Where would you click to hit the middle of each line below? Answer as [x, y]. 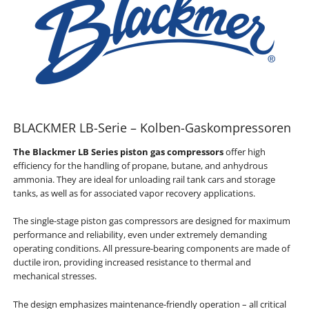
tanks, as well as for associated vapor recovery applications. [134, 193]
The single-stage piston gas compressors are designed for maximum [151, 221]
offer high [245, 151]
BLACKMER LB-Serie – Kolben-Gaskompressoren [152, 128]
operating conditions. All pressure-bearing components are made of [151, 249]
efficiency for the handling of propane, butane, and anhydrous [140, 165]
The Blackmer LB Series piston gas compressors [119, 151]
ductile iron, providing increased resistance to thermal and [132, 262]
